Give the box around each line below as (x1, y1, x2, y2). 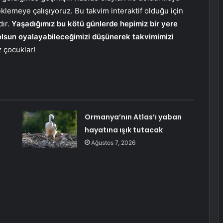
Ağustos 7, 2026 (91, 139, 135, 147)
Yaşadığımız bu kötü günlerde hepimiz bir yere (11, 19, 178, 29)
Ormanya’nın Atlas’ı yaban (84, 112, 182, 122)
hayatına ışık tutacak (84, 125, 163, 135)
